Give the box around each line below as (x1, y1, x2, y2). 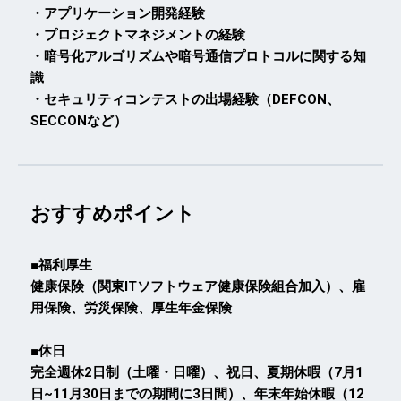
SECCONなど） (30, 112, 127, 129)
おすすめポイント (30, 201, 195, 225)
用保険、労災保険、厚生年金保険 (30, 299, 232, 316)
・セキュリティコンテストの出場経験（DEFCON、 (30, 90, 340, 107)
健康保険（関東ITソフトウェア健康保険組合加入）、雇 (30, 277, 365, 294)
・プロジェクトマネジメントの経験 (30, 26, 245, 43)
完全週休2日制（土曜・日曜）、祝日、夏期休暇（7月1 (30, 363, 363, 380)
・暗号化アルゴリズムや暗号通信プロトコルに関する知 (30, 47, 366, 64)
